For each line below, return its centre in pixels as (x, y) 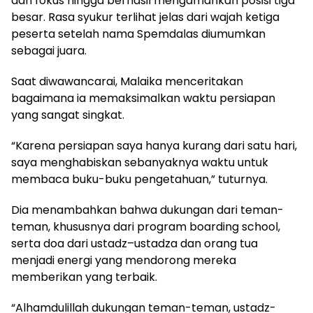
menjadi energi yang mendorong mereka (124, 260)
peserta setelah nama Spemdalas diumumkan (138, 34)
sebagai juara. (49, 50)
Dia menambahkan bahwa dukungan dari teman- (147, 210)
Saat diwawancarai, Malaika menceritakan (127, 81)
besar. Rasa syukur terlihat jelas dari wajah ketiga (145, 17)
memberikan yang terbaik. (84, 277)
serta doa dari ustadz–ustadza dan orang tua (134, 243)
